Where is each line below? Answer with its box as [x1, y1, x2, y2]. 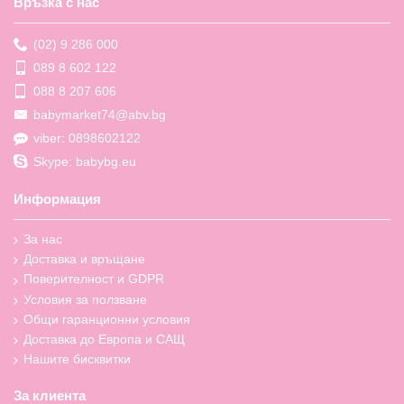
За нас [23, 231, 62, 246]
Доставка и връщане [23, 251, 145, 266]
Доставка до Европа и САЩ [23, 332, 185, 347]
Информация [14, 190, 101, 207]
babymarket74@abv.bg [33, 106, 166, 122]
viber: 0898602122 [33, 130, 141, 145]
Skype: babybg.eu [33, 153, 136, 169]
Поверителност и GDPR [23, 271, 164, 287]
